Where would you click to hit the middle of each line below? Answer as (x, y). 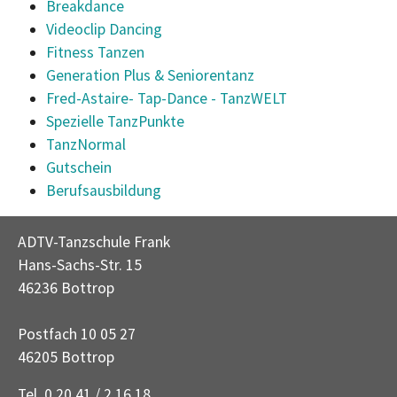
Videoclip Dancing (104, 29)
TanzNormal (86, 144)
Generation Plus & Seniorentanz (150, 75)
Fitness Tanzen (95, 52)
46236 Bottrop (66, 288)
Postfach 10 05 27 (77, 334)
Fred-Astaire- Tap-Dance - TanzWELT (167, 98)
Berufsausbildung (104, 191)
